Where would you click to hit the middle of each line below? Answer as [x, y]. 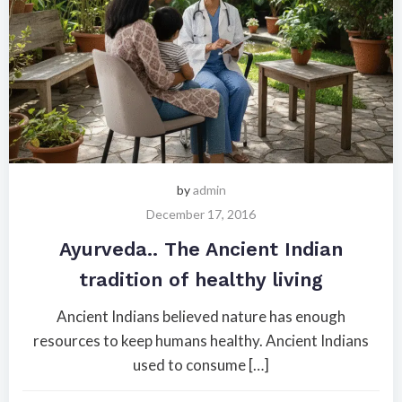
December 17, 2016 [201, 214]
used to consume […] [201, 365]
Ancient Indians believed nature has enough [201, 316]
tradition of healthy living [201, 280]
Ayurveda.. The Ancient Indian [201, 249]
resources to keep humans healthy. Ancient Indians [201, 341]
